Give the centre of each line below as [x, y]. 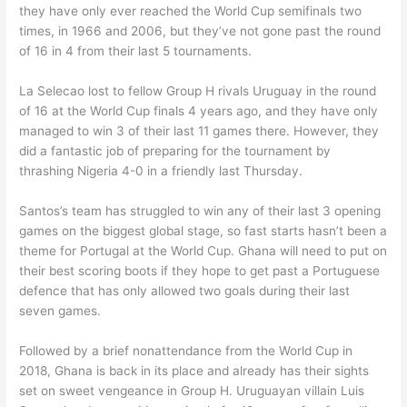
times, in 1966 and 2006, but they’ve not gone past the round [200, 30]
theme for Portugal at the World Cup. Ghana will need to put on [203, 250]
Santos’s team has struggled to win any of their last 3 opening [200, 210]
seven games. [60, 310]
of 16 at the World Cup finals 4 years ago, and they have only [199, 110]
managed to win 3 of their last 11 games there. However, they [199, 130]
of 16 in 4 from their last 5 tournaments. [136, 50]
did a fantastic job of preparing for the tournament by [175, 150]
